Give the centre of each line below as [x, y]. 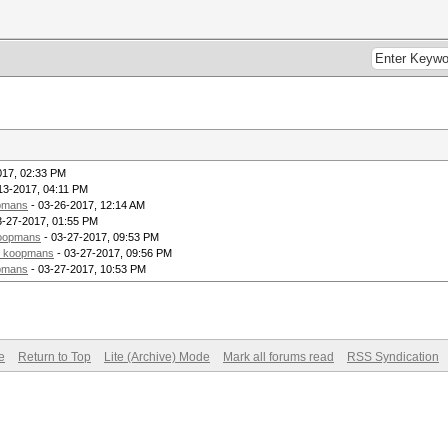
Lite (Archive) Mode [157, 357]
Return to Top [54, 357]
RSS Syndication [393, 357]
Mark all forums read [278, 357]
